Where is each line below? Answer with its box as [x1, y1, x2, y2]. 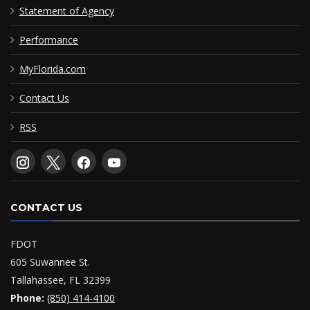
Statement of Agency [19, 3, 114, 17]
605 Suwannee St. [10, 255, 90, 269]
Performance [19, 33, 78, 46]
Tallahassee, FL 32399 [10, 273, 111, 287]
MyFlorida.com [19, 62, 86, 75]
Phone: [10, 291, 44, 305]
